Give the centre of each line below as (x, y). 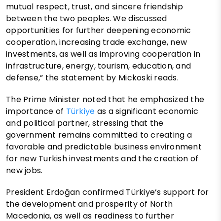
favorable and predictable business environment (104, 147)
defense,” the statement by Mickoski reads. (92, 78)
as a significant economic (147, 111)
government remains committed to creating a (99, 135)
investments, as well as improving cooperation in (103, 54)
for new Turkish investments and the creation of (102, 159)
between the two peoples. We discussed (87, 19)
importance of (36, 111)
